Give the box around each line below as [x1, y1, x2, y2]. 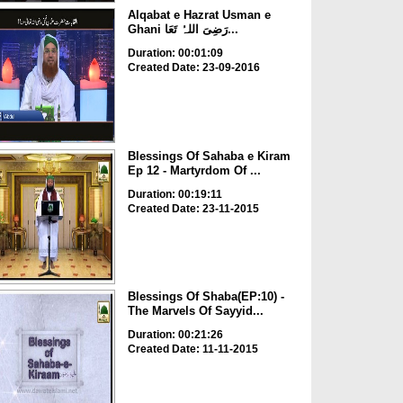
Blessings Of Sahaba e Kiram [127, 148, 291, 163]
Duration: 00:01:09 [127, 47, 223, 60]
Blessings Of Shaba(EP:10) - [127, 290, 284, 304]
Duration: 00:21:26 [127, 328, 223, 342]
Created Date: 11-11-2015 [127, 343, 258, 356]
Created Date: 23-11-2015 [127, 201, 259, 215]
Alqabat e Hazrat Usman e [127, 8, 271, 22]
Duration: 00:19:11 [127, 187, 222, 201]
